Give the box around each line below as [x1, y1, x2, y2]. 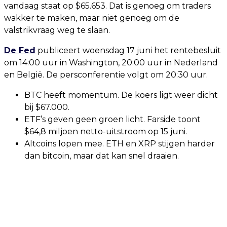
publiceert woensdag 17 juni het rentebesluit [35, 46, 221, 55]
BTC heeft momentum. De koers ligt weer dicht [24, 90, 218, 100]
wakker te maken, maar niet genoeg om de [4, 13, 179, 23]
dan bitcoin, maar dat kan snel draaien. [24, 151, 179, 161]
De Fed [4, 46, 35, 55]
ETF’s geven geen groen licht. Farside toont [24, 115, 201, 124]
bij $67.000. [24, 102, 69, 112]
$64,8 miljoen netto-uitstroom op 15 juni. [24, 127, 187, 136]
